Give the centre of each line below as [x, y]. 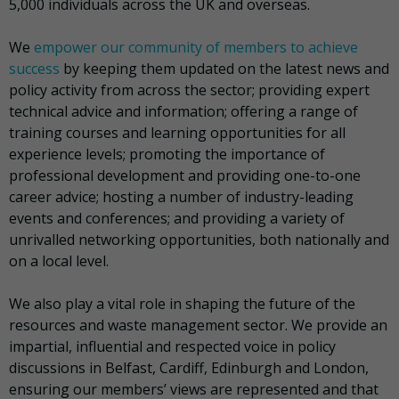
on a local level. [59, 261]
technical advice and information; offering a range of [183, 112]
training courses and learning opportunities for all [177, 133]
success [34, 69]
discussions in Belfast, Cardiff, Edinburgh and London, [189, 368]
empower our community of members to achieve [196, 48]
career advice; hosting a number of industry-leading [181, 197]
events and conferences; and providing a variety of [177, 219]
